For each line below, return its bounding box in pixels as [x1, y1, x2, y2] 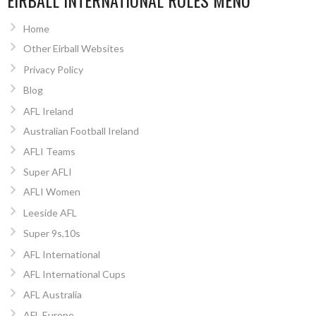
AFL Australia [23, 288, 82, 300]
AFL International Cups [23, 267, 126, 280]
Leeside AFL [23, 206, 77, 219]
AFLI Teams [23, 145, 75, 157]
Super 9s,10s [23, 227, 80, 240]
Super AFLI [23, 166, 72, 178]
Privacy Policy [23, 63, 83, 75]
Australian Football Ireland [23, 124, 139, 137]
